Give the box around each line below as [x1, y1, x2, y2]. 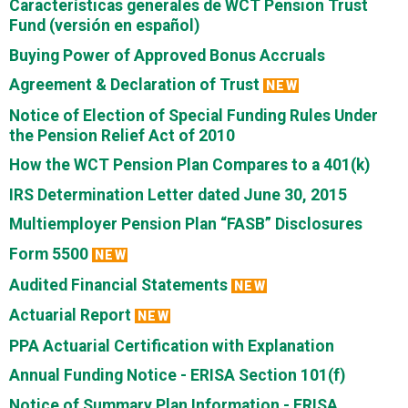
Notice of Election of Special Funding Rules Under [9, 106, 378, 125]
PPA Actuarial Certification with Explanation [9, 336, 334, 355]
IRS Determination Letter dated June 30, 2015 [9, 185, 347, 204]
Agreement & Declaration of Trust [9, 76, 260, 95]
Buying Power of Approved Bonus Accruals [9, 46, 325, 65]
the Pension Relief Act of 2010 [9, 126, 235, 145]
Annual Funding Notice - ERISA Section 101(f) [9, 366, 345, 385]
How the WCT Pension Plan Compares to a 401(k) [9, 156, 370, 175]
